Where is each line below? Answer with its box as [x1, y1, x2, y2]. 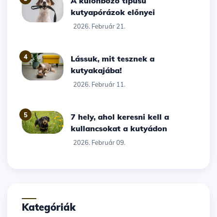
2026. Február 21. [73, 22, 126, 31]
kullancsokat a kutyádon [71, 124, 168, 134]
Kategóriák [29, 201, 76, 214]
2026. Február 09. [73, 139, 126, 147]
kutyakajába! [71, 65, 122, 76]
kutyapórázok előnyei [71, 7, 155, 17]
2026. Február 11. [73, 80, 126, 89]
